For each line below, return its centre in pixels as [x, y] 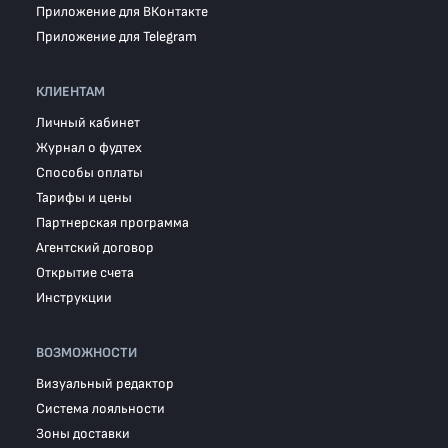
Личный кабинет [88, 122]
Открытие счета [85, 272]
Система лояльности [100, 408]
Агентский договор [95, 247]
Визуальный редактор [105, 383]
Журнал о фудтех [89, 147]
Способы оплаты [89, 172]
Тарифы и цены [84, 197]
